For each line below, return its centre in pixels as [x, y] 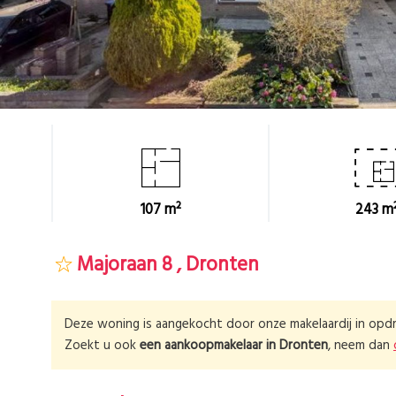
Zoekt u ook [102, 345]
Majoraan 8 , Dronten [166, 265]
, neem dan [361, 345]
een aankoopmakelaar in [208, 345]
